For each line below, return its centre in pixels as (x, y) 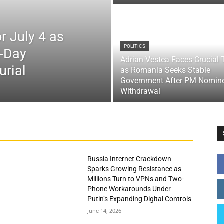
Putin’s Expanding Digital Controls (140, 199)
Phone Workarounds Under (129, 189)
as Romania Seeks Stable (165, 70)
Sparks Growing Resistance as (135, 169)
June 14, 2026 (105, 211)
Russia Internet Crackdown (130, 159)
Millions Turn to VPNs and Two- (136, 179)
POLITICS (135, 46)
